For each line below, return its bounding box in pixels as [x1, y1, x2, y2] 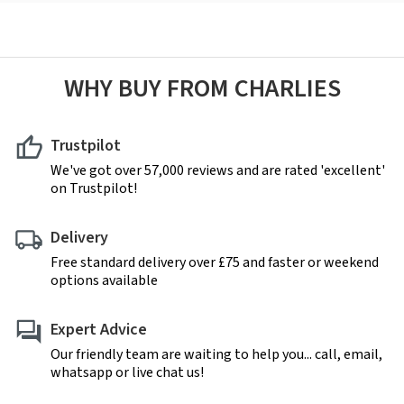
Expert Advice [50, 317, 147, 341]
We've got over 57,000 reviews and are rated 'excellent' [50, 160, 385, 180]
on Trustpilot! [50, 178, 137, 198]
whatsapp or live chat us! [50, 362, 204, 382]
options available [50, 270, 158, 290]
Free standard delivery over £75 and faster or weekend [50, 252, 379, 272]
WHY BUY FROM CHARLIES [63, 69, 341, 106]
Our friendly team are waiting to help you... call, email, [50, 344, 382, 364]
